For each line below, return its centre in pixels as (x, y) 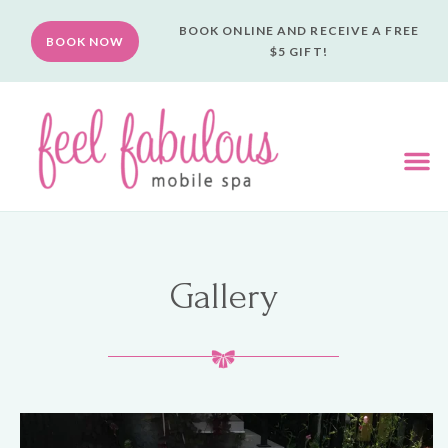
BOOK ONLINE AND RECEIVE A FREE (298, 30)
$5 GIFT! (298, 51)
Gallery (224, 295)
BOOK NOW (84, 41)
